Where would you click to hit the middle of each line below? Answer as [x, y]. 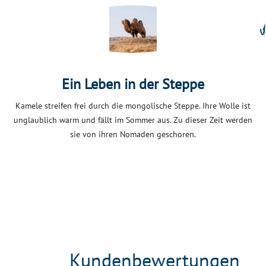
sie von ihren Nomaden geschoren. [133, 134]
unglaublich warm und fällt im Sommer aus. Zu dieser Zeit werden [133, 120]
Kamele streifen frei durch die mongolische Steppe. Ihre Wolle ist [133, 106]
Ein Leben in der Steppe [133, 84]
